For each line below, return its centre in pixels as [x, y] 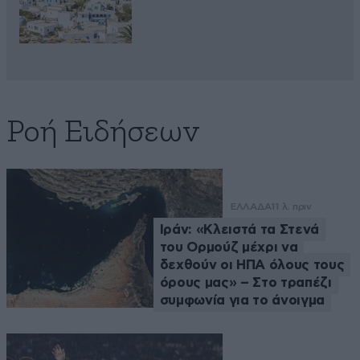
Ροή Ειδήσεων [103, 133]
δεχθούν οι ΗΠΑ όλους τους [252, 265]
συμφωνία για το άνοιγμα [242, 301]
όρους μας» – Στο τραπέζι [245, 283]
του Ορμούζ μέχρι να [229, 247]
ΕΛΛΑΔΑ [251, 207]
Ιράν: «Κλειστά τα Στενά [239, 230]
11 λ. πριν [291, 207]
